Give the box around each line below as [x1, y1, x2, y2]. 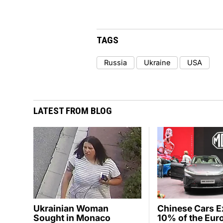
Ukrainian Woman [33, 203, 109, 214]
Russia [104, 58, 127, 67]
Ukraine [143, 58, 170, 67]
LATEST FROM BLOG [33, 105, 112, 117]
